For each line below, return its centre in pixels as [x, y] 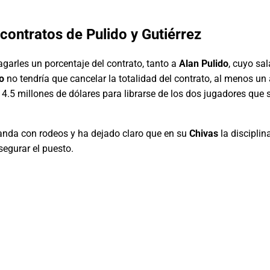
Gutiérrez [171, 34]
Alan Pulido [204, 63]
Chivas [204, 133]
